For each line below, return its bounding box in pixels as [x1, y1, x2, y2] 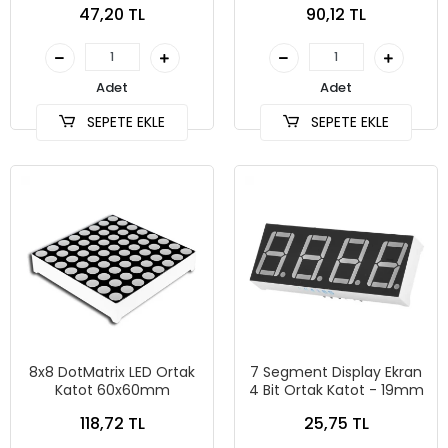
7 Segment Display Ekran [250, 362, 422, 382]
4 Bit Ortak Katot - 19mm [248, 380, 424, 400]
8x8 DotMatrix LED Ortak [29, 362, 195, 382]
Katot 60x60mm [54, 380, 170, 400]
